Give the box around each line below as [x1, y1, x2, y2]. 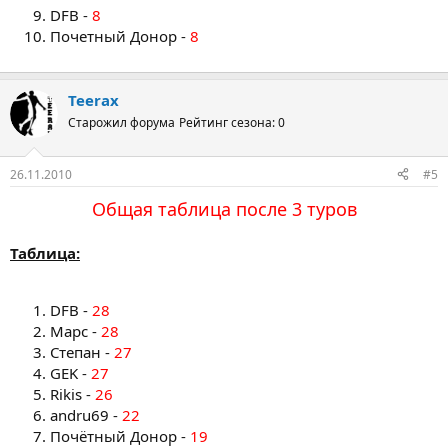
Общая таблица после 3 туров [91, 196, 357, 221]
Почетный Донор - [50, 26, 190, 46]
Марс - [50, 320, 101, 341]
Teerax [68, 90, 119, 110]
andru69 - [50, 404, 122, 425]
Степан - [50, 341, 114, 362]
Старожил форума [68, 114, 175, 131]
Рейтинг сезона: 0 [179, 114, 285, 131]
